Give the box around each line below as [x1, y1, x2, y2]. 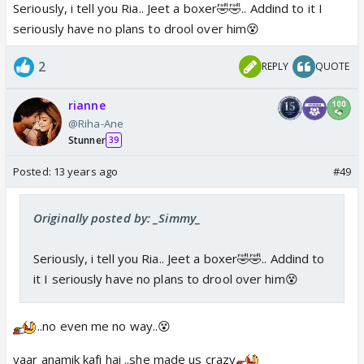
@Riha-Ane [68, 115, 123, 131]
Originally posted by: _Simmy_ [33, 209, 201, 226]
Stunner [68, 132, 106, 147]
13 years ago [53, 163, 119, 179]
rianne [68, 97, 106, 113]
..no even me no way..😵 [37, 317, 171, 334]
